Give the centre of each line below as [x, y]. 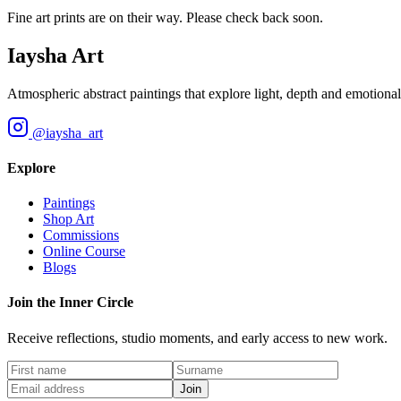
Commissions [81, 235]
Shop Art [68, 219]
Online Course [84, 252]
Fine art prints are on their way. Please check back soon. [165, 17]
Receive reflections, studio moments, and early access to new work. [197, 337]
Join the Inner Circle [70, 303]
